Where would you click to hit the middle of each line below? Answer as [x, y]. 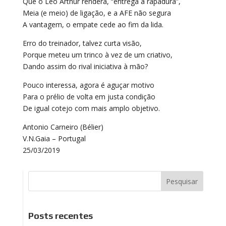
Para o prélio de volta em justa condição [89, 97]
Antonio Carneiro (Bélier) [63, 127]
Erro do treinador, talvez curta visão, [82, 43]
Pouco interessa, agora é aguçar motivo [88, 85]
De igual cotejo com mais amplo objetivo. [91, 108]
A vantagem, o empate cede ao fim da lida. [93, 24]
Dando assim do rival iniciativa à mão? [85, 66]
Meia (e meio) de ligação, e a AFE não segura [97, 13]
